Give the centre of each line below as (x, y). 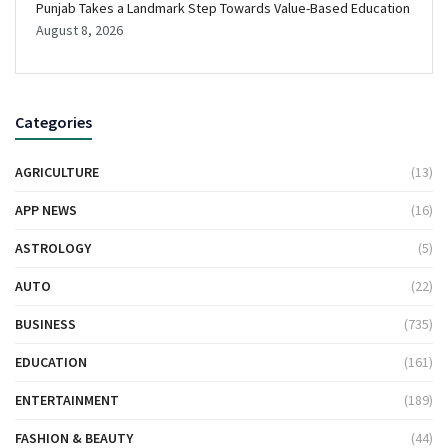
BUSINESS (45, 324)
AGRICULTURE (57, 172)
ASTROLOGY (53, 248)
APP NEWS (46, 210)
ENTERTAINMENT (67, 400)
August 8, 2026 (79, 30)
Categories (53, 122)
